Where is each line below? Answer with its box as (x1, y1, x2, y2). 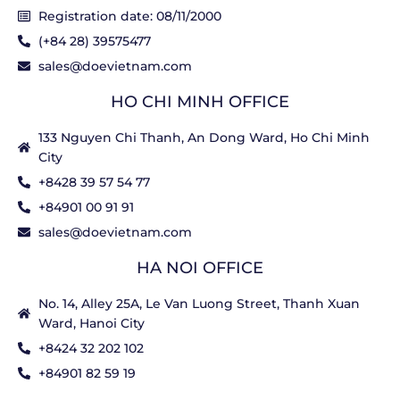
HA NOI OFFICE (137, 257, 263, 278)
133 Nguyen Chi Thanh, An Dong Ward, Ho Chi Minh (37, 129, 370, 146)
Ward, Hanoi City (37, 314, 145, 331)
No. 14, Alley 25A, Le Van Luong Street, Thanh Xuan (37, 295, 360, 312)
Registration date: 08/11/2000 (37, 7, 221, 24)
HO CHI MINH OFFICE (111, 91, 289, 112)
